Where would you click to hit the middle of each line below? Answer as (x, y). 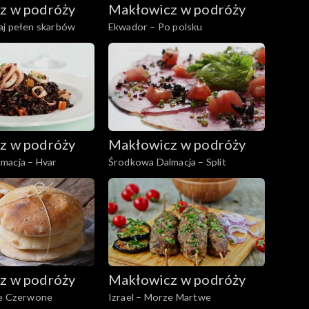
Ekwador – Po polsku (155, 26)
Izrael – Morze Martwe (159, 297)
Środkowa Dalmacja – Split (167, 161)
